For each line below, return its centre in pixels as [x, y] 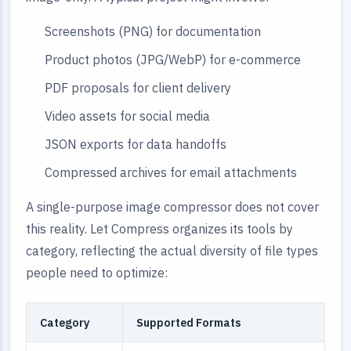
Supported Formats [189, 322]
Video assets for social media [127, 116]
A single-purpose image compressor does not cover [172, 207]
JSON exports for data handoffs [136, 144]
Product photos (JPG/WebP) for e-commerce [173, 60]
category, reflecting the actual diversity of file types [172, 251]
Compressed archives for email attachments [171, 172]
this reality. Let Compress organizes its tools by [159, 229]
